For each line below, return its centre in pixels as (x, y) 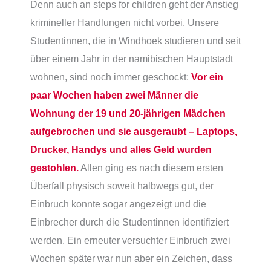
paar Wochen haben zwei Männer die (114, 95)
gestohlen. (54, 167)
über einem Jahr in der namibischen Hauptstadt (132, 58)
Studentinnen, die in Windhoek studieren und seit (135, 40)
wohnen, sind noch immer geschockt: (111, 77)
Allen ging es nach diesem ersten (152, 167)
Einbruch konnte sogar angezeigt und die (118, 204)
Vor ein (207, 77)
